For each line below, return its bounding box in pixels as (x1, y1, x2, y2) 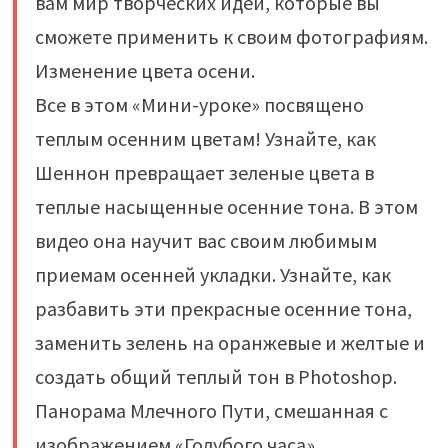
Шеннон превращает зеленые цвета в (34, 159, 374, 185)
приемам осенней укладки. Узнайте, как (34, 261, 391, 287)
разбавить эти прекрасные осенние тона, (34, 295, 412, 321)
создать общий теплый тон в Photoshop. (34, 363, 397, 389)
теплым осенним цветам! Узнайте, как (34, 125, 376, 151)
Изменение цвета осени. (34, 57, 255, 83)
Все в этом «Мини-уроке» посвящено (34, 91, 364, 117)
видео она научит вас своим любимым (34, 227, 377, 253)
